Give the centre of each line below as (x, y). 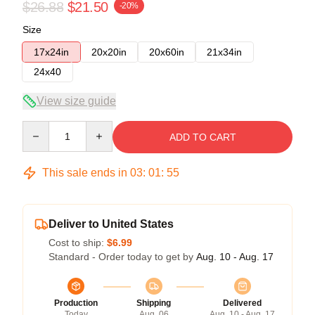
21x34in (224, 52)
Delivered (242, 303)
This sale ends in (85, 172)
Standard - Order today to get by (122, 256)
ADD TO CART (202, 137)
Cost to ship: (78, 242)
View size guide (76, 101)
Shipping (154, 303)
